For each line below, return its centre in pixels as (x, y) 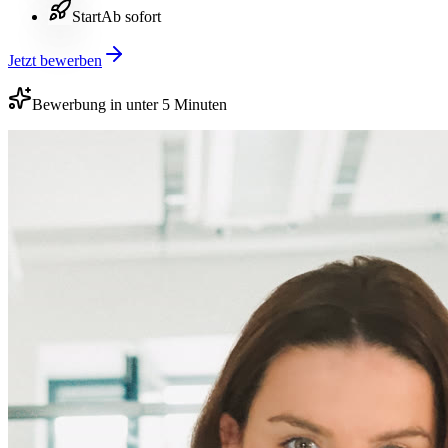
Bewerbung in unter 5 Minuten (129, 104)
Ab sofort (131, 16)
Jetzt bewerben (55, 60)
